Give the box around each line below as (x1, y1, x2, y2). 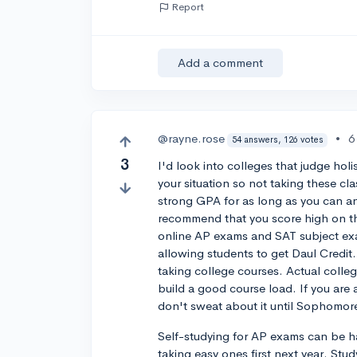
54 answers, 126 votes (231, 134, 324, 146)
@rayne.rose (158, 131, 226, 147)
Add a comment (178, 55, 264, 71)
